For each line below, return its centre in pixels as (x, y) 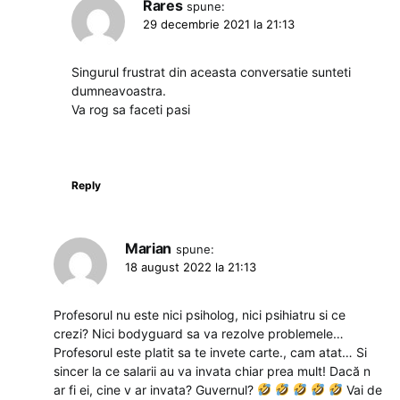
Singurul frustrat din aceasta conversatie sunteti (211, 71)
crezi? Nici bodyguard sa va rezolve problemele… (199, 333)
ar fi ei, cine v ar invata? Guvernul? (155, 389)
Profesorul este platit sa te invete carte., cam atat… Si (210, 352)
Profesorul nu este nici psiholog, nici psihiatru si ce (200, 314)
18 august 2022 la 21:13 (191, 267)
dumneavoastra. (119, 90)
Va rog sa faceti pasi (131, 109)
